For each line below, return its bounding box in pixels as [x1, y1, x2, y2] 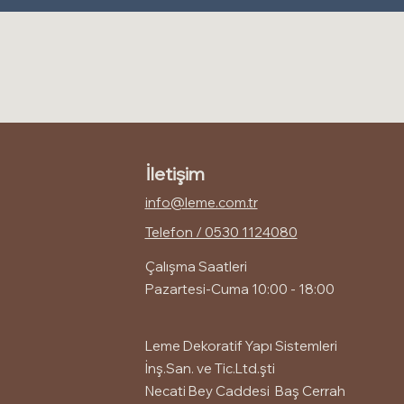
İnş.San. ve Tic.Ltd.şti [144, 360, 275, 377]
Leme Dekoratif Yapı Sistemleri [144, 337, 337, 354]
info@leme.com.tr [144, 194, 258, 211]
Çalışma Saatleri [144, 258, 247, 275]
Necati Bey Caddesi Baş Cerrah [144, 382, 345, 399]
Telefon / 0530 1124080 [144, 224, 298, 241]
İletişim [145, 162, 205, 185]
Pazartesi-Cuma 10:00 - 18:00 [144, 280, 340, 298]
